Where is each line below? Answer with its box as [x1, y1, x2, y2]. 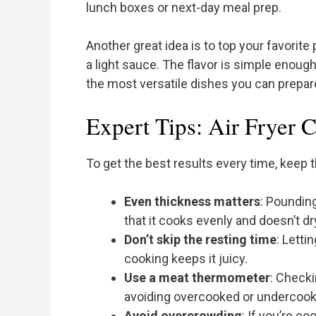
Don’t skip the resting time [124, 232, 276, 248]
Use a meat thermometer [124, 270, 270, 286]
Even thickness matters [124, 194, 260, 209]
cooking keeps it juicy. [124, 251, 248, 267]
